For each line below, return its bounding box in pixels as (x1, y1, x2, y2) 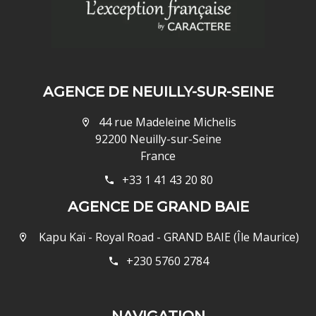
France (140, 147, 176, 164)
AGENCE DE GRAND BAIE (67, 197, 249, 215)
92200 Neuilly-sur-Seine (95, 130, 221, 147)
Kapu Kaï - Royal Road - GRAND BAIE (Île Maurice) (35, 229, 299, 245)
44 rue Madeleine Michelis (98, 114, 236, 130)
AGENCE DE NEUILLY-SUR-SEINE (42, 83, 274, 100)
